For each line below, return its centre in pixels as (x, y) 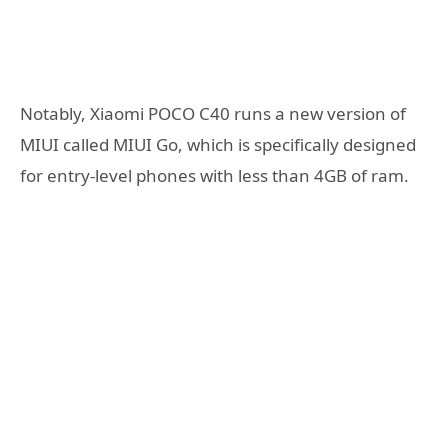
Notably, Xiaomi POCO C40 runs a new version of (213, 113)
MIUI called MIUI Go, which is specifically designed (218, 144)
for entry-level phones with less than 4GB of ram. (214, 175)
